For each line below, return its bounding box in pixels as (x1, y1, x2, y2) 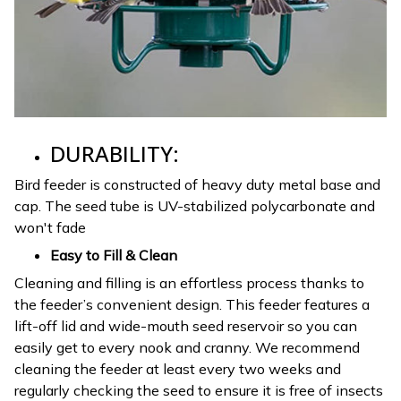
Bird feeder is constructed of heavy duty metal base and (14, 175, 380, 194)
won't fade (14, 218, 86, 237)
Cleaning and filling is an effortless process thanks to (14, 274, 364, 293)
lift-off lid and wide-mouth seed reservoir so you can (14, 317, 357, 336)
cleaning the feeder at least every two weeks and (14, 360, 341, 379)
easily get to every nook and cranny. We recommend (14, 338, 360, 357)
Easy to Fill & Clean (50, 245, 177, 264)
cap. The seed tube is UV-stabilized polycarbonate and (14, 197, 375, 216)
